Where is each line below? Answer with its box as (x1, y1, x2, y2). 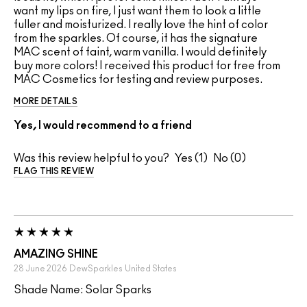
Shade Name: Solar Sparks (14, 284, 151, 296)
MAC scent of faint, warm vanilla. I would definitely (14, 47, 267, 58)
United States (125, 265, 177, 273)
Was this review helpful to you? (14, 153, 169, 164)
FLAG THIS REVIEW (14, 167, 94, 176)
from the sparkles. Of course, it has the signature (14, 33, 258, 45)
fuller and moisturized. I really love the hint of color (14, 19, 268, 31)
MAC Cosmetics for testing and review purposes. (14, 74, 262, 86)
